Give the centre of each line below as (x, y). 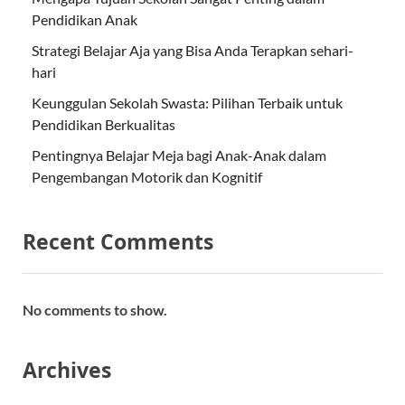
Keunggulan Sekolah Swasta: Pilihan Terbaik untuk (187, 102)
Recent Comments (118, 241)
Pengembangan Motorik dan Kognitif (147, 176)
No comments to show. (95, 310)
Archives (67, 370)
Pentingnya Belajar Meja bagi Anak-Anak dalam (179, 155)
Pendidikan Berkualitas (104, 124)
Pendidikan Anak (85, 19)
